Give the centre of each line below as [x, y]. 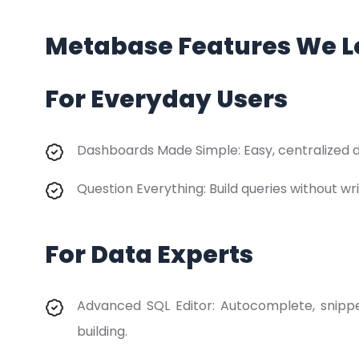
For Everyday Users [166, 99]
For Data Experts [149, 255]
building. [102, 331]
